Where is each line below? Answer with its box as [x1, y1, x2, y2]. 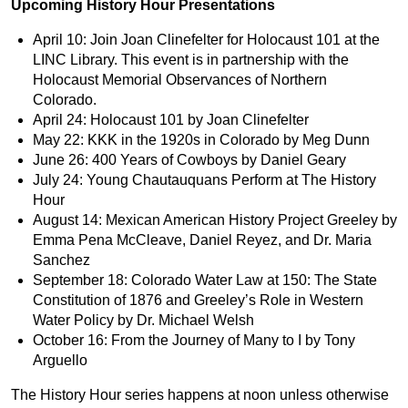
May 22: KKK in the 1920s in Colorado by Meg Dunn [33, 131, 373, 148]
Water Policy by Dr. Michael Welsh [33, 311, 258, 328]
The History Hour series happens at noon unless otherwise [11, 386, 389, 403]
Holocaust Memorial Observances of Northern [33, 71, 327, 87]
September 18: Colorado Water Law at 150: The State [33, 271, 377, 288]
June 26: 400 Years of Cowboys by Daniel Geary [33, 151, 350, 168]
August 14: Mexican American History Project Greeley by [33, 211, 397, 228]
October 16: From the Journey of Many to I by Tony [33, 331, 355, 348]
